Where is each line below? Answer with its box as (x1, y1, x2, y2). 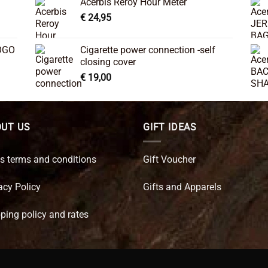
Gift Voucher (143, 154, 196, 166)
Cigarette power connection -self (80, 44, 215, 56)
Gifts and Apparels (143, 181, 221, 193)
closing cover (80, 56, 136, 68)
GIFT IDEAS (143, 121, 197, 133)
